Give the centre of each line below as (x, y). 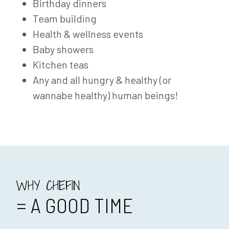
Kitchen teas (61, 65)
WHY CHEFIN (48, 186)
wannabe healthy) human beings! (105, 95)
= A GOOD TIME (75, 205)
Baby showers (63, 49)
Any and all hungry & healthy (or (102, 80)
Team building (65, 19)
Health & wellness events (88, 34)
